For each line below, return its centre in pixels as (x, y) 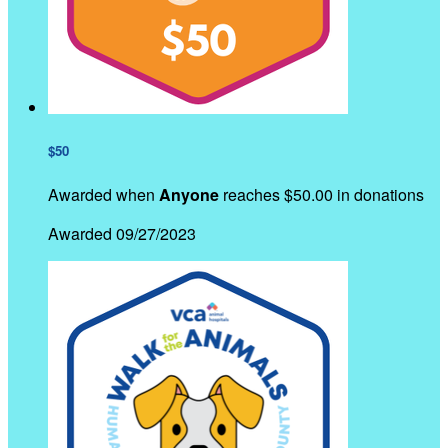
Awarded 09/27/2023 (122, 233)
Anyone (189, 194)
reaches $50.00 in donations (321, 194)
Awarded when (103, 194)
